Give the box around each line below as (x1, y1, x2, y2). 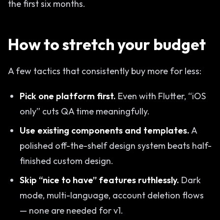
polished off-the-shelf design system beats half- (20, 140, 212, 151)
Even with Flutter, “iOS (116, 90, 206, 102)
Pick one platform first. (20, 90, 116, 102)
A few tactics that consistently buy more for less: (8, 65, 201, 77)
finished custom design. (20, 155, 113, 166)
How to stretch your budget (8, 34, 206, 54)
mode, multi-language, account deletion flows (20, 190, 204, 201)
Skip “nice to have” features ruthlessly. (20, 174, 179, 186)
